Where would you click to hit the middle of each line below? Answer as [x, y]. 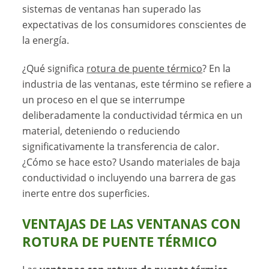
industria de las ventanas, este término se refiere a [137, 84]
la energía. [46, 40]
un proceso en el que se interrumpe [104, 99]
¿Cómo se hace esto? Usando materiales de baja [131, 162]
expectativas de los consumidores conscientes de [134, 24]
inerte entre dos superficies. [86, 193]
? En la [217, 68]
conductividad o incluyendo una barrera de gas [129, 177]
